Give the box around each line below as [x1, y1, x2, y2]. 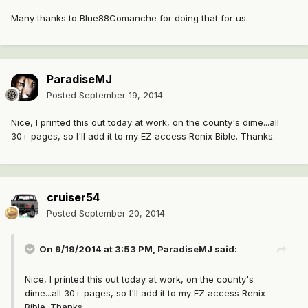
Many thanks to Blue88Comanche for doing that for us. [11, 12, 248, 24]
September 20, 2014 [79, 208, 165, 219]
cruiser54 [47, 190, 100, 205]
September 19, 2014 [79, 89, 163, 101]
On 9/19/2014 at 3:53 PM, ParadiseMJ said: [39, 243, 237, 255]
